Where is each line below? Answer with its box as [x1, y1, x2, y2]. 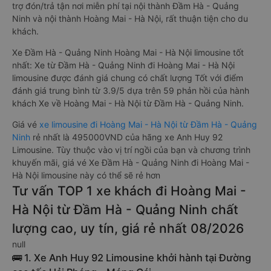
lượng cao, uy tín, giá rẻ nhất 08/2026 [12, 221, 244, 236]
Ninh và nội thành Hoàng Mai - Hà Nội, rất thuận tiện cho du [12, 13, 248, 24]
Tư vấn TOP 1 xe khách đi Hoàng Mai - [12, 183, 246, 198]
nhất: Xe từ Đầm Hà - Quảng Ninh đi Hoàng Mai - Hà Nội [12, 60, 235, 70]
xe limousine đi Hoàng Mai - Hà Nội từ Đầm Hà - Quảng [39, 119, 257, 129]
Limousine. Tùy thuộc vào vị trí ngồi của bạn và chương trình [12, 145, 250, 155]
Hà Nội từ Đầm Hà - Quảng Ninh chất [12, 202, 238, 217]
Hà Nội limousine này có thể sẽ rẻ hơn [12, 170, 160, 180]
